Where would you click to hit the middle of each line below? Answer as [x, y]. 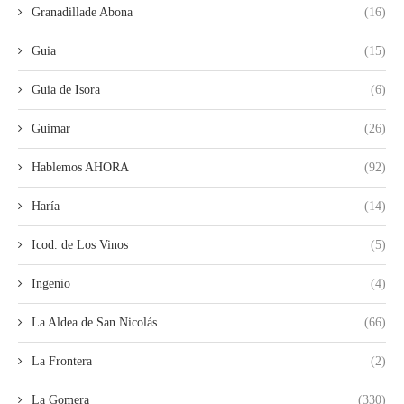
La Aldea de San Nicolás [94, 322]
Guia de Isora [66, 89]
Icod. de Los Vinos [80, 244]
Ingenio [51, 283]
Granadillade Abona [82, 12]
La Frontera [62, 361]
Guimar [51, 128]
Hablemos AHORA [80, 167]
